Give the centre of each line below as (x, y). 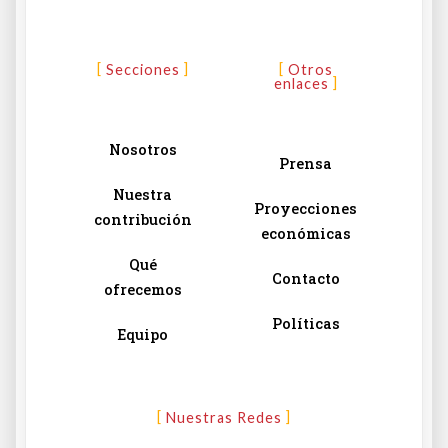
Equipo (142, 335)
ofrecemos (142, 290)
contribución (142, 220)
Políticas (305, 324)
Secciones (142, 70)
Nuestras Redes (224, 418)
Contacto (305, 279)
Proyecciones (305, 209)
